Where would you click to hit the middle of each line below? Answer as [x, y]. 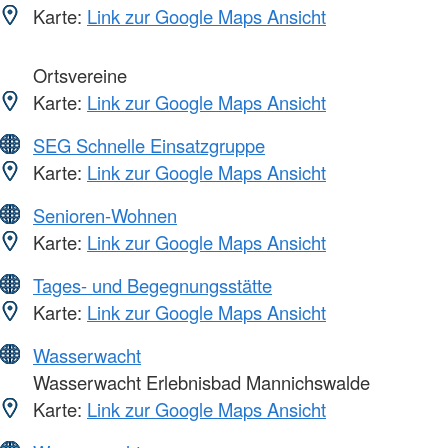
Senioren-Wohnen [105, 215]
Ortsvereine [77, 75]
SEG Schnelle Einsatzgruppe [149, 145]
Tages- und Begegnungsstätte [152, 285]
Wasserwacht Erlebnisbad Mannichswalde [199, 382]
